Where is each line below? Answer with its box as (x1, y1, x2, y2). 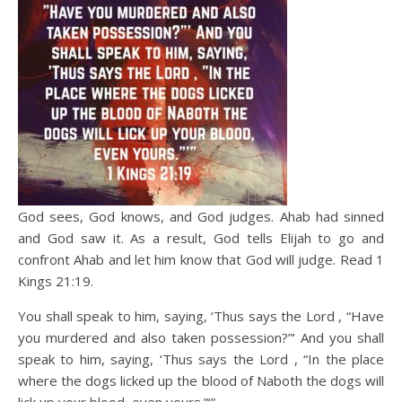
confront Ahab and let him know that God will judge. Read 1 (18, 250, 384, 268)
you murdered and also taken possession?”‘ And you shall (18, 328, 384, 346)
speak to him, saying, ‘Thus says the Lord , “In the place (18, 350, 384, 368)
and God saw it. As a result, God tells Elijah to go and (18, 229, 384, 247)
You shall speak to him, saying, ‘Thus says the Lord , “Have (18, 307, 384, 325)
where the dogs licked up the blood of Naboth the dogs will (18, 371, 384, 389)
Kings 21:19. (18, 272, 93, 290)
